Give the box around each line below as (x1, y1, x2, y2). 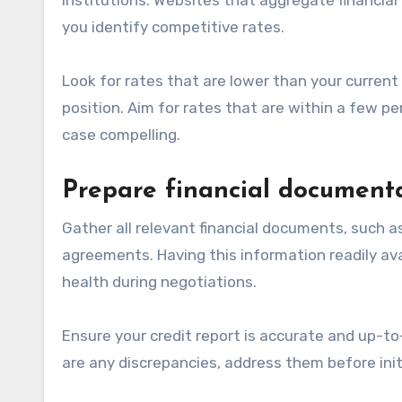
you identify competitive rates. (62, 17, 284, 36)
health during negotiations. (62, 272, 257, 291)
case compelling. (62, 125, 180, 144)
